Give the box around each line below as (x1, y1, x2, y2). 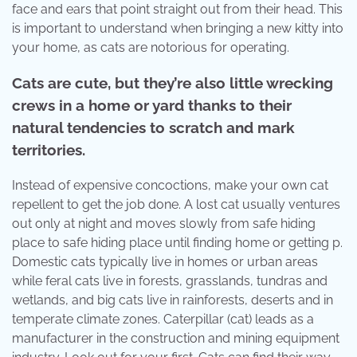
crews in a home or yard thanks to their (12, 96, 292, 115)
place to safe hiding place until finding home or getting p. (12, 235, 343, 251)
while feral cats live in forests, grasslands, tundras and (12, 273, 328, 289)
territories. (12, 141, 85, 159)
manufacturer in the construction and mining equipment (12, 331, 339, 347)
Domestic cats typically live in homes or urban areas (12, 254, 318, 270)
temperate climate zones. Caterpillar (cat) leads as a (12, 312, 314, 328)
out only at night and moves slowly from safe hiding (12, 216, 316, 232)
